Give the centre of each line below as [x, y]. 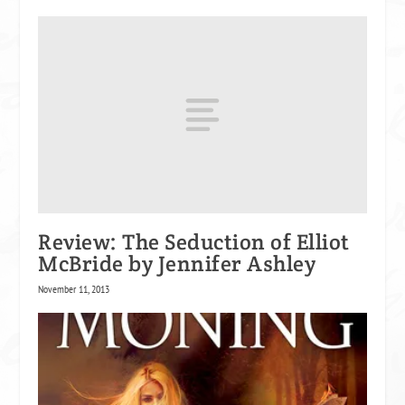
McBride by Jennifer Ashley [177, 263]
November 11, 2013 [74, 288]
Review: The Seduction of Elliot [194, 241]
